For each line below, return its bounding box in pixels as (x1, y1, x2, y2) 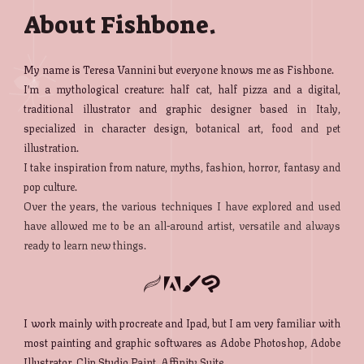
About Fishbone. (24, 10, 217, 41)
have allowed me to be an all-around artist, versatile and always (24, 217, 340, 234)
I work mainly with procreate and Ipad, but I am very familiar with (24, 314, 340, 331)
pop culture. (24, 178, 78, 195)
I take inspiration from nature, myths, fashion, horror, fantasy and (24, 158, 340, 175)
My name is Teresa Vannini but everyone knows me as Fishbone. (24, 61, 335, 78)
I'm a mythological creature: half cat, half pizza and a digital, (24, 80, 340, 97)
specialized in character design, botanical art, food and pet (24, 119, 340, 136)
